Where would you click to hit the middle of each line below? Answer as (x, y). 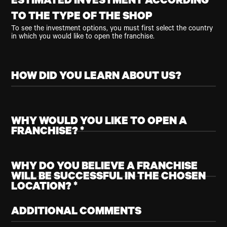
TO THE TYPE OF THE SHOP (82, 17)
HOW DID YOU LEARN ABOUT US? (97, 77)
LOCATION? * (45, 188)
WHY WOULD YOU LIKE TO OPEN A (99, 122)
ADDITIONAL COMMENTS (77, 213)
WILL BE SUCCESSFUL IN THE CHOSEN (109, 178)
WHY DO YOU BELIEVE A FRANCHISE (105, 167)
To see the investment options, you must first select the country (112, 30)
